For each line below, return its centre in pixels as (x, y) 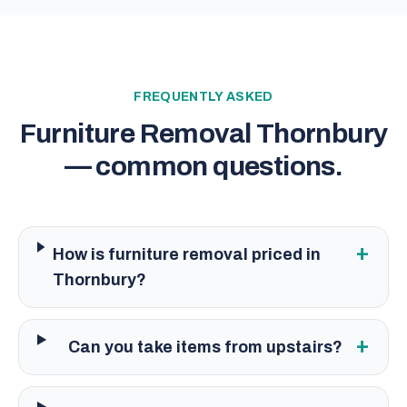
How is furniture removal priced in (187, 254)
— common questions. (203, 166)
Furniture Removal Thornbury (203, 134)
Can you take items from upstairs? (205, 347)
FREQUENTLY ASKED (203, 97)
